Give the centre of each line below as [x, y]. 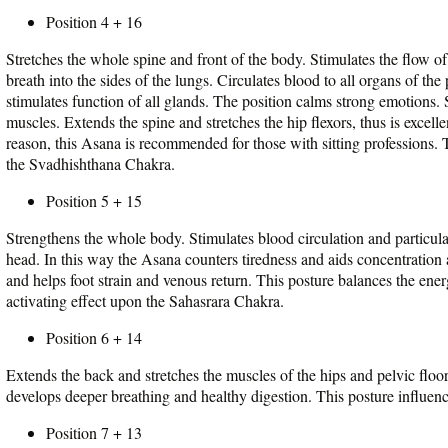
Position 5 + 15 [94, 200]
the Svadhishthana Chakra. [90, 163]
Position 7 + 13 [94, 432]
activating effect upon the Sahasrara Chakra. [145, 300]
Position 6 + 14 [94, 337]
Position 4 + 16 [94, 21]
